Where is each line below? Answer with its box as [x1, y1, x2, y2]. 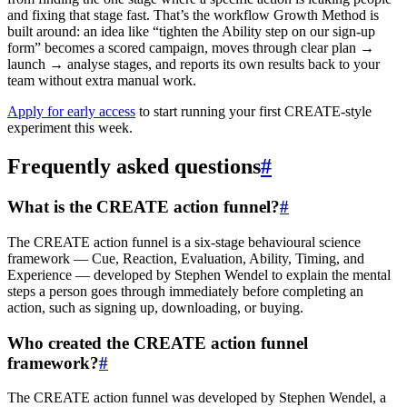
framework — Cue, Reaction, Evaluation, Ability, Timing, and [7, 250, 364, 266]
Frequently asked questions [7, 154, 261, 179]
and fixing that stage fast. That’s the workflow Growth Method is [7, 7, 379, 24]
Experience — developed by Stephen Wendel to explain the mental [7, 266, 391, 283]
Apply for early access [7, 104, 135, 120]
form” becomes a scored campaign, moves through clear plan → [7, 40, 374, 56]
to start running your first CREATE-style [135, 104, 372, 120]
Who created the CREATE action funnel [7, 333, 308, 352]
